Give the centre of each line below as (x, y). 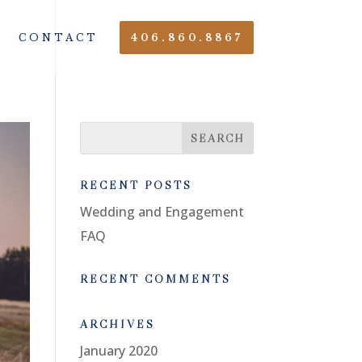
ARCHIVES (117, 324)
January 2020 (118, 351)
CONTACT (58, 38)
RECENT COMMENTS (155, 279)
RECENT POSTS (136, 185)
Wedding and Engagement (162, 212)
